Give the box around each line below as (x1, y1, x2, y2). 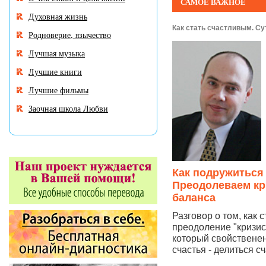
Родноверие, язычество (28, 29, 111, 40)
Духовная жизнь (28, 11, 87, 22)
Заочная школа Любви (28, 103, 108, 114)
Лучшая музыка (28, 47, 85, 59)
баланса (172, 192, 216, 204)
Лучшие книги (28, 66, 82, 77)
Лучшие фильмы (28, 84, 88, 96)
